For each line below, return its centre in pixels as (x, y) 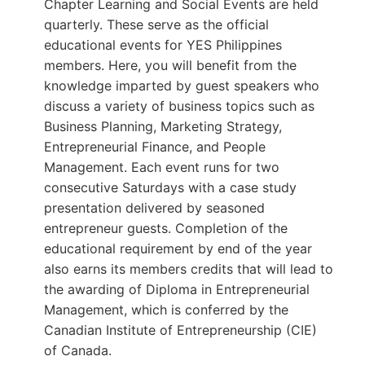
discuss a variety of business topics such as (179, 106)
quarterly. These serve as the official (156, 24)
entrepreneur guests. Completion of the (165, 228)
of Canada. (77, 350)
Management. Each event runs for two (161, 167)
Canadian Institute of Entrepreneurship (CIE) (180, 330)
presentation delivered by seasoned (154, 207)
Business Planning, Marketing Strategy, (163, 126)
